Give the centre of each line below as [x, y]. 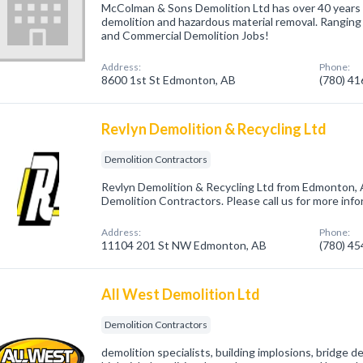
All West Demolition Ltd [181, 294]
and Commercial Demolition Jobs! [186, 35]
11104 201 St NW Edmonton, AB [184, 245]
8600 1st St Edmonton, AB [169, 80]
